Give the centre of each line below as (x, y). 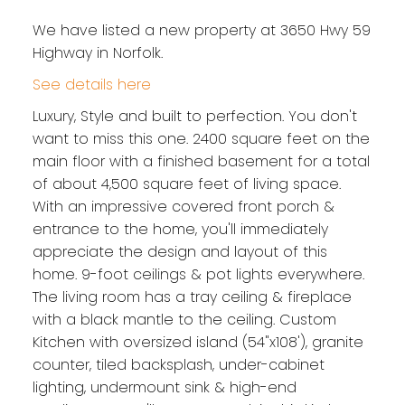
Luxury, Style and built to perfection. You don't (194, 117)
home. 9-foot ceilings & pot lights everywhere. (198, 275)
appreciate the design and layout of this (179, 252)
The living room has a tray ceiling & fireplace (192, 297)
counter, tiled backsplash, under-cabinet (178, 365)
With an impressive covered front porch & (183, 207)
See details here (91, 85)
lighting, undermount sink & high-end (164, 388)
